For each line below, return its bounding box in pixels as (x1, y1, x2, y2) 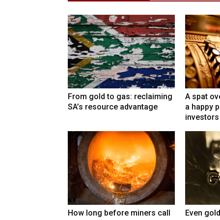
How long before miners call (68, 208, 170, 218)
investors (185, 112, 219, 122)
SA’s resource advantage (68, 102, 158, 112)
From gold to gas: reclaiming (68, 92, 172, 102)
